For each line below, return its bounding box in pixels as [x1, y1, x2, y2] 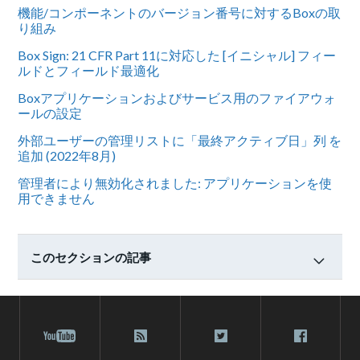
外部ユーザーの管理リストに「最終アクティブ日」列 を [18, 132, 342, 148]
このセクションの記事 [31, 249, 152, 264]
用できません [18, 190, 96, 206]
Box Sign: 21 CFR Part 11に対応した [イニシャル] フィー [18, 47, 337, 63]
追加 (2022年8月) [18, 147, 117, 163]
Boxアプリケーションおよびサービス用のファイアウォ [18, 89, 337, 105]
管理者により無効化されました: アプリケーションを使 [18, 174, 333, 190]
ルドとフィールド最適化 [18, 62, 160, 78]
